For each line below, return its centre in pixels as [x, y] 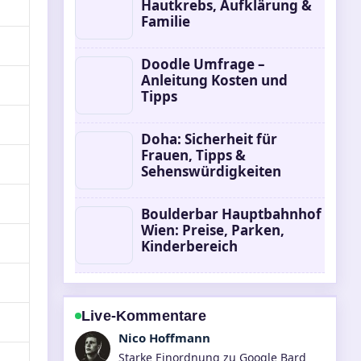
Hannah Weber [164, 338]
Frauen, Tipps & [193, 155]
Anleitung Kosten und [214, 80]
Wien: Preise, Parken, [213, 230]
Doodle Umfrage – [203, 64]
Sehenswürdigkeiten [211, 171]
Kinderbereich [189, 246]
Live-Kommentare [144, 316]
